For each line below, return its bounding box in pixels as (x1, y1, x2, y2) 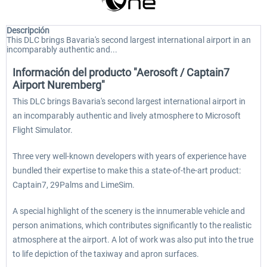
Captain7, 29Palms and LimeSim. (13, 180, 135, 190)
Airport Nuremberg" (13, 79, 105, 91)
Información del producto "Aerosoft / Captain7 (13, 66, 229, 79)
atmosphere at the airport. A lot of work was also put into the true (13, 235, 253, 244)
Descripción (7, 26, 49, 35)
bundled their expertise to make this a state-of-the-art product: (13, 166, 241, 175)
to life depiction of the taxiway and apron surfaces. (13, 249, 199, 259)
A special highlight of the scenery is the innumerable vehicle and (13, 206, 245, 216)
